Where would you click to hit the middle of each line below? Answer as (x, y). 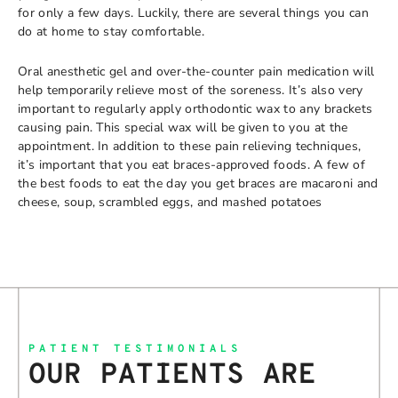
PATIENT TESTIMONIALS (135, 349)
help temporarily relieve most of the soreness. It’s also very (191, 90)
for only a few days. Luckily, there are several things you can (193, 12)
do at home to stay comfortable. (111, 31)
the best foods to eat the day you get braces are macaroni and (198, 183)
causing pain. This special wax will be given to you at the (183, 127)
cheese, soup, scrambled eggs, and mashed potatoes (170, 202)
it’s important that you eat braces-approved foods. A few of (191, 165)
